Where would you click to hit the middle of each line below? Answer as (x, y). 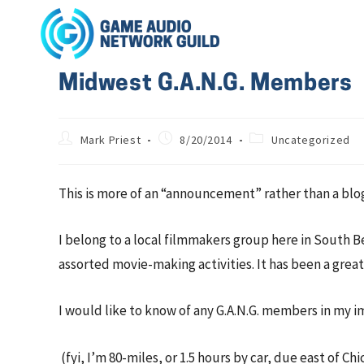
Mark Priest (110, 140)
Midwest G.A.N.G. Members (206, 84)
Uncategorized (311, 140)
